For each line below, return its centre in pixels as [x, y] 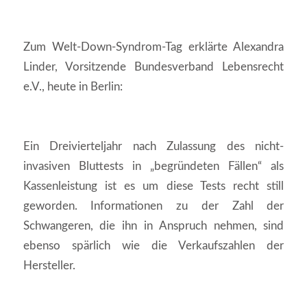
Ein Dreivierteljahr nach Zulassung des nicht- [153, 146]
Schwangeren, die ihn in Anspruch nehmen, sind [153, 225]
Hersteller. [49, 265]
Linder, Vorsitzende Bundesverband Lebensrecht [153, 66]
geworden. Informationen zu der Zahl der [153, 206]
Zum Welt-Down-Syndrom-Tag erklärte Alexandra [153, 47]
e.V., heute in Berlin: [73, 86]
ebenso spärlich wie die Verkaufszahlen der [153, 245]
